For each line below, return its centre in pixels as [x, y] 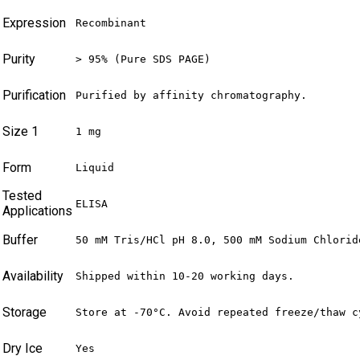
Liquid [95, 168]
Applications [37, 211]
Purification [34, 96]
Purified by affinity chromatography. [191, 96]
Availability [33, 276]
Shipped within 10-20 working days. [185, 276]
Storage [25, 313]
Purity [19, 59]
